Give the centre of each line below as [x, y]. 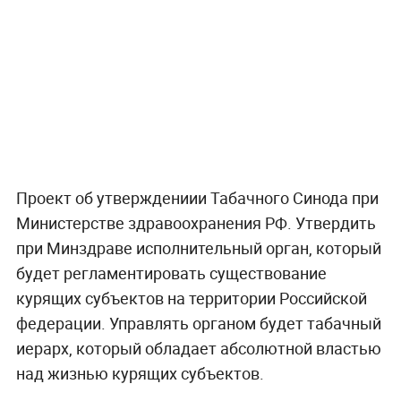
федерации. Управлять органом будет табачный [198, 324]
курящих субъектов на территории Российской [191, 299]
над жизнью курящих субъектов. [140, 374]
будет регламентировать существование [171, 273]
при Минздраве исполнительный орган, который [198, 248]
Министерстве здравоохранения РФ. [155, 223]
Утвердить [335, 223]
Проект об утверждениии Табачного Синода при [197, 198]
